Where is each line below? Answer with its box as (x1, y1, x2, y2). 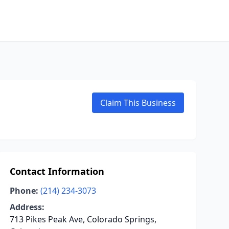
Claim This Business (100, 97, 176, 108)
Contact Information (9, 165, 104, 177)
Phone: (9, 185, 38, 196)
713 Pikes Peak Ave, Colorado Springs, (9, 214, 156, 225)
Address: (9, 201, 44, 213)
